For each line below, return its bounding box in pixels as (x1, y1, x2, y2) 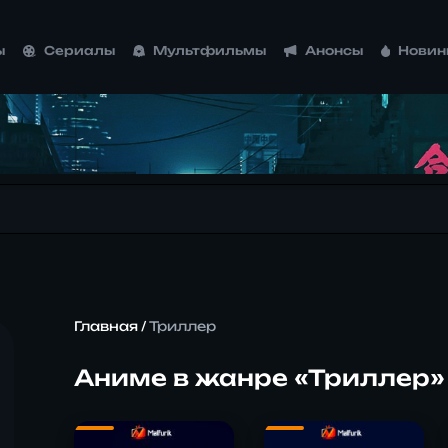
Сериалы (44, 43, 116, 59)
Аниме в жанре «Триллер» (73, 364, 445, 392)
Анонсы (304, 43, 363, 59)
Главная (73, 318, 138, 335)
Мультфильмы (153, 43, 267, 59)
